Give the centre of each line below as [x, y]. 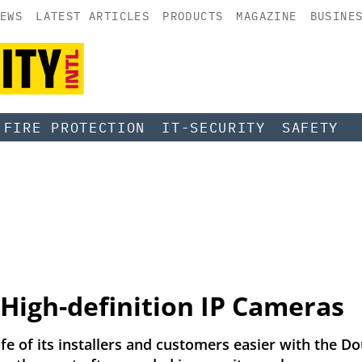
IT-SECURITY [214, 127]
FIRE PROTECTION [75, 127]
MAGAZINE [267, 16]
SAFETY [310, 127]
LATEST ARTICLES [93, 16]
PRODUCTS [193, 16]
